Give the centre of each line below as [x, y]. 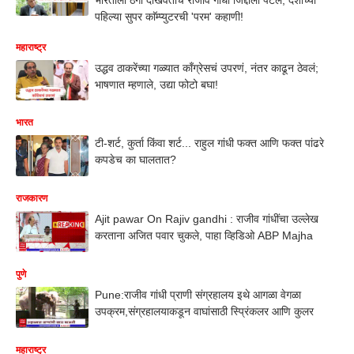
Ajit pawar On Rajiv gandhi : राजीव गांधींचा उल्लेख [207, 219]
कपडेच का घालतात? [136, 160]
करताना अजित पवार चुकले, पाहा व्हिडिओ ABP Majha [204, 235]
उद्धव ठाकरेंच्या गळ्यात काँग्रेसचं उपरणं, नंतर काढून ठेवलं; [207, 68]
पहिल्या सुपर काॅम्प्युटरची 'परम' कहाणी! [169, 16]
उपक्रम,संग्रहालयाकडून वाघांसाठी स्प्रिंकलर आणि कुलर [204, 311]
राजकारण [32, 198]
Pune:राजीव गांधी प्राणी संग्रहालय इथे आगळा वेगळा [198, 294]
